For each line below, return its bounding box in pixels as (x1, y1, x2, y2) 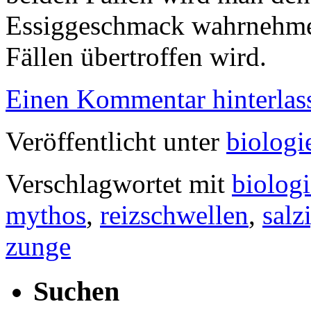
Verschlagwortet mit (6, 168, 225, 199)
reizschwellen (100, 199, 249, 230)
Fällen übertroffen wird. (6, 41, 267, 72)
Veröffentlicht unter (6, 126, 219, 156)
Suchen (33, 275, 119, 307)
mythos (6, 199, 86, 230)
